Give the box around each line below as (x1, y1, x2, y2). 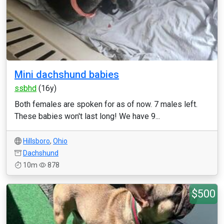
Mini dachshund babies (14, 68, 119, 80)
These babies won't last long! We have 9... (14, 111, 160, 121)
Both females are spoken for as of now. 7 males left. (14, 99, 197, 109)
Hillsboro (23, 137, 50, 145)
